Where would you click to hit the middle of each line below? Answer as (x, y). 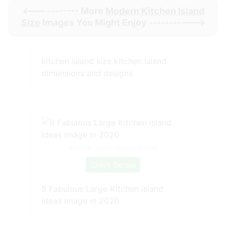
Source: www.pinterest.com (113, 147)
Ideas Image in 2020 (80, 201)
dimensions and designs (87, 73)
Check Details (113, 164)
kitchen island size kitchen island (104, 61)
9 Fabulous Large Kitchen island (102, 188)
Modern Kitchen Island (155, 11)
